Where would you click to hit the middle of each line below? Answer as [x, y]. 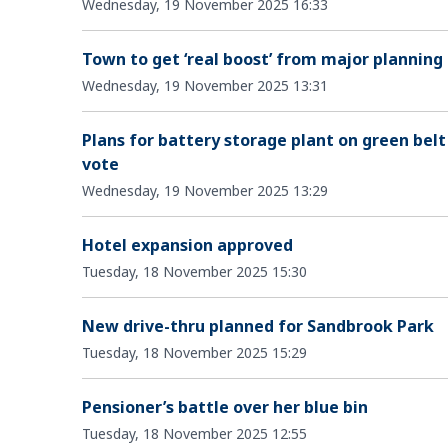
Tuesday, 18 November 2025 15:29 [194, 352]
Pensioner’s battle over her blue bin [225, 406]
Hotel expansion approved [187, 244]
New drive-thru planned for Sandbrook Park [258, 325]
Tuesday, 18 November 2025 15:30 [194, 271]
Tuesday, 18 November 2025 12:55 [194, 433]
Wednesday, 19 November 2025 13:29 [205, 190]
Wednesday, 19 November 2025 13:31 [205, 85]
